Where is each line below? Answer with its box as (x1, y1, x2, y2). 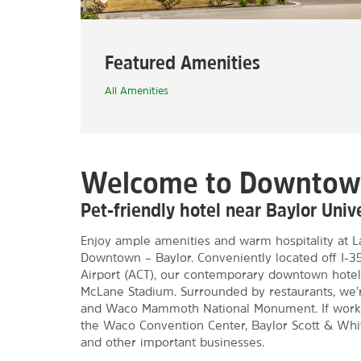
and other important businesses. (81, 336, 264, 348)
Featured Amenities (105, 52, 260, 72)
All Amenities (105, 85, 168, 96)
